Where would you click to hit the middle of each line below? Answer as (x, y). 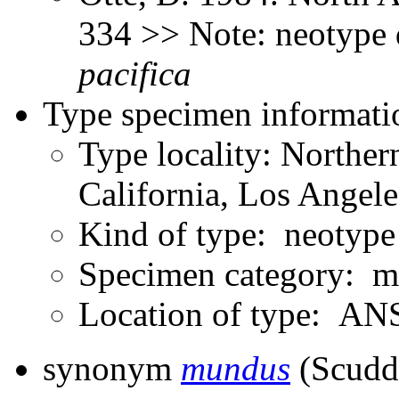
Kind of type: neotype (237, 233)
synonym (112, 368)
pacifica (135, 73)
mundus (236, 368)
